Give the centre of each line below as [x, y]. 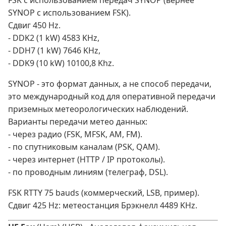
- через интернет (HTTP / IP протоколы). [87, 160]
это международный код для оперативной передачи [112, 97]
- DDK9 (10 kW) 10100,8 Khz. [61, 63]
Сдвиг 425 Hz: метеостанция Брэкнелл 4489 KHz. [103, 206]
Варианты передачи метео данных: [78, 122]
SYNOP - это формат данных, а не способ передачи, [110, 84]
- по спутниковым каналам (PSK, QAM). [84, 147]
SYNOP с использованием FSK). [69, 13]
